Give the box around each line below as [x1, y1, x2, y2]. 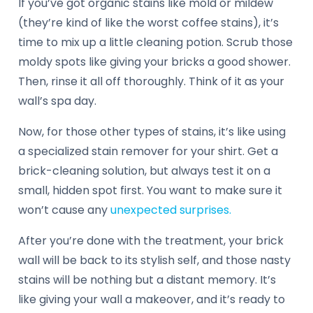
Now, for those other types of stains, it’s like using [18, 123, 286, 140]
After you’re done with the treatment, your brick [18, 232, 284, 249]
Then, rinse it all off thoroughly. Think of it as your [18, 73, 284, 89]
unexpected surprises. [110, 201, 231, 218]
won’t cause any [18, 201, 110, 218]
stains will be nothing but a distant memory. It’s [18, 271, 276, 288]
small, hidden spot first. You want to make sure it [18, 182, 282, 198]
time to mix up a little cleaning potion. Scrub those [18, 34, 293, 50]
